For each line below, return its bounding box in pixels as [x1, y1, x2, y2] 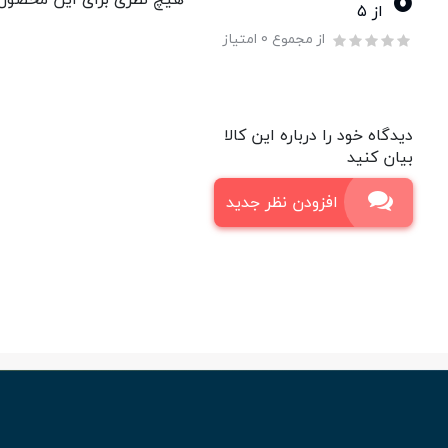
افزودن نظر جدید [226, 188, 338, 217]
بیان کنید [347, 143, 413, 172]
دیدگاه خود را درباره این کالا [224, 121, 413, 150]
